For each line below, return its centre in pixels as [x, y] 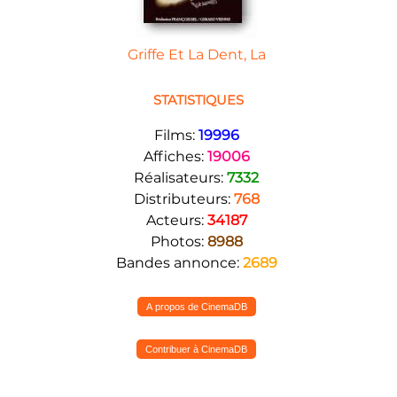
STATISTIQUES [196, 100]
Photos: [179, 241]
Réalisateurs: [180, 177]
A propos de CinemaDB [196, 306]
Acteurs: [176, 220]
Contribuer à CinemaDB [196, 349]
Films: [176, 135]
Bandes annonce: [179, 262]
